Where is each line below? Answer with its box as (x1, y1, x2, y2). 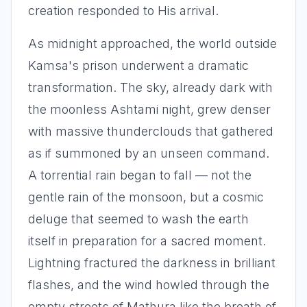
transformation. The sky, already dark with (28, 80, 273, 95)
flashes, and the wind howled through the (28, 278, 269, 292)
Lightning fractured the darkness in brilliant (28, 256, 275, 270)
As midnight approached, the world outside (28, 36, 277, 51)
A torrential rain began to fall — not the (28, 168, 251, 182)
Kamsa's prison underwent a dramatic (28, 58, 249, 73)
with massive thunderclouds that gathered (28, 124, 273, 138)
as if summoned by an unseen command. (28, 146, 269, 160)
